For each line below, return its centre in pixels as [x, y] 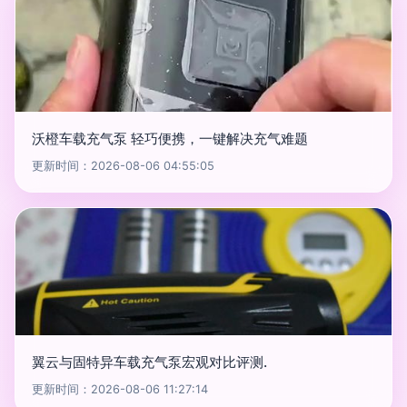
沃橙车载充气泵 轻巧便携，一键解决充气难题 [170, 139]
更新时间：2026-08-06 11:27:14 [120, 389]
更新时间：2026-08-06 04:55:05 [123, 166]
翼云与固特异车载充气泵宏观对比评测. [149, 362]
